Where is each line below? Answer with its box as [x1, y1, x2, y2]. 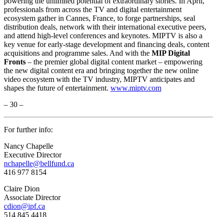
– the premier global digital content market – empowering [28, 58, 202, 66]
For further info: [4, 125, 53, 134]
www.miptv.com [110, 84, 161, 93]
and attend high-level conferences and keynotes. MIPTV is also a [4, 31, 202, 40]
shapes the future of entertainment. [4, 84, 110, 93]
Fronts [4, 58, 28, 66]
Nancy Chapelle [4, 142, 53, 151]
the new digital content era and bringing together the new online [4, 66, 199, 75]
